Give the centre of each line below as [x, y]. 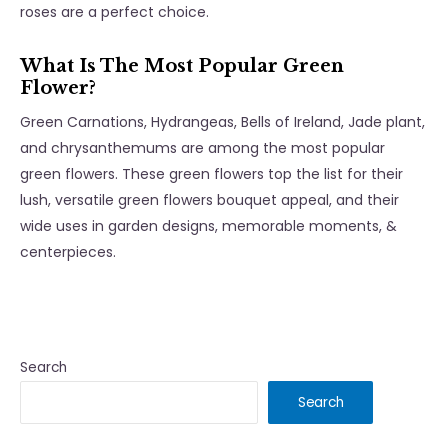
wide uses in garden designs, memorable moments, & [208, 226]
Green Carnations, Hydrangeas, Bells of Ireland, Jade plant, [222, 122]
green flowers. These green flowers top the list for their [211, 174]
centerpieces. [68, 252]
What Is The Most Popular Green [182, 66]
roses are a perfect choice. [116, 12]
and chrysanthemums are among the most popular [202, 148]
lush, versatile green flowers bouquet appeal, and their [209, 200]
